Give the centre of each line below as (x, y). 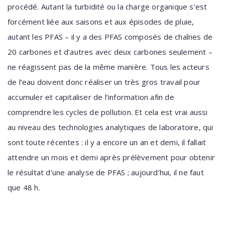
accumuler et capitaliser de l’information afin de (91, 97)
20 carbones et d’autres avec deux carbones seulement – (110, 52)
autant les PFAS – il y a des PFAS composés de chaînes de (110, 37)
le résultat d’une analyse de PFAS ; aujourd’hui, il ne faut (106, 172)
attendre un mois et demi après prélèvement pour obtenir (111, 157)
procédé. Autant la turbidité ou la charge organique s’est (107, 7)
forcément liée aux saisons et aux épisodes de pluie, (101, 22)
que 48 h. (24, 187)
